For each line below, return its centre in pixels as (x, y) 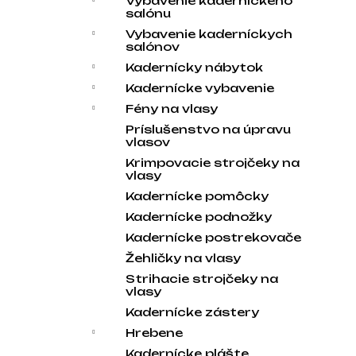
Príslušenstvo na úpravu (208, 129)
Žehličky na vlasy (183, 258)
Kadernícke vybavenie (200, 88)
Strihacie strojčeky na (202, 279)
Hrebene (154, 333)
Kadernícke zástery (192, 312)
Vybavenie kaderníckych (209, 34)
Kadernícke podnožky (199, 217)
